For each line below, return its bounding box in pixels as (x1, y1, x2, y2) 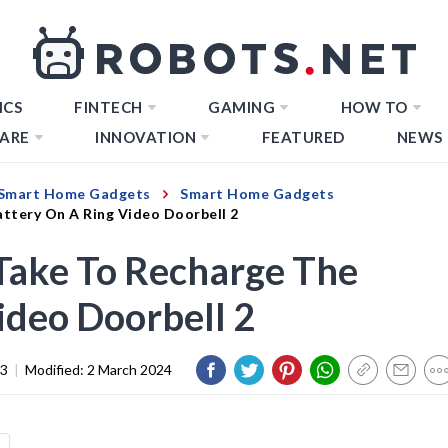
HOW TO (340, 98, 408, 116)
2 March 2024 (87, 360, 172, 378)
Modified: (25, 360, 87, 378)
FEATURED (261, 128, 345, 146)
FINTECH (74, 98, 143, 116)
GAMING (208, 98, 275, 116)
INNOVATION (95, 128, 196, 146)
